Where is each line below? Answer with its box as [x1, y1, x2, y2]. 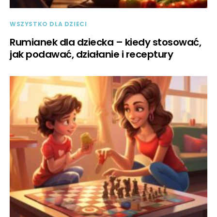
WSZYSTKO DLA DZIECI [10, 19, 87, 28]
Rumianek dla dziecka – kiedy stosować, [10, 35, 201, 49]
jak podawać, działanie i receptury [10, 47, 173, 61]
